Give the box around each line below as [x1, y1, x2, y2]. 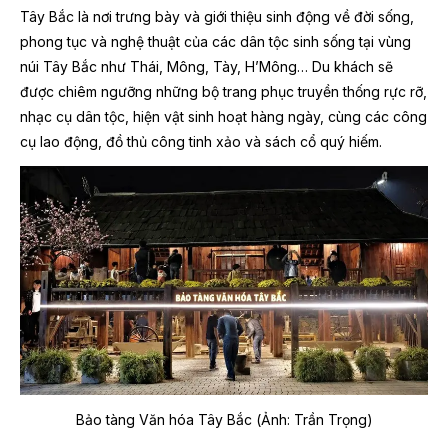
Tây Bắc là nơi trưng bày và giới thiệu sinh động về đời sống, [20, 7, 414, 25]
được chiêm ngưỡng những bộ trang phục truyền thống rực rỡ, [20, 82, 427, 100]
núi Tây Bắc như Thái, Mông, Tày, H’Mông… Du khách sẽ [20, 57, 393, 75]
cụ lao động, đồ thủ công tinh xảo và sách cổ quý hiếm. [20, 132, 382, 150]
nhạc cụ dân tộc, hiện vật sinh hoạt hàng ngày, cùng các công [20, 107, 427, 125]
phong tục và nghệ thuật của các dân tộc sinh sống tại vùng [20, 32, 411, 50]
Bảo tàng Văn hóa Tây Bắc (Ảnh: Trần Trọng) [75, 411, 373, 429]
